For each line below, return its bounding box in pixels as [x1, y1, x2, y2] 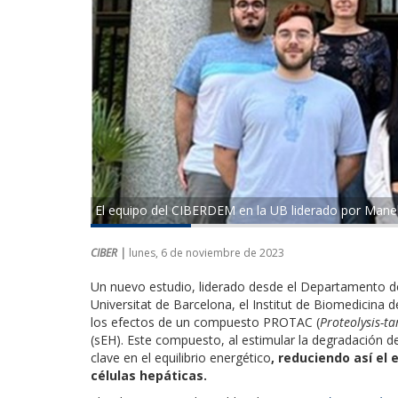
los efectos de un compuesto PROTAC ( [91, 313, 320, 330]
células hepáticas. [91, 366, 207, 384]
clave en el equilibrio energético [91, 348, 271, 366]
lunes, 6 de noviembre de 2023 [129, 244, 284, 260]
